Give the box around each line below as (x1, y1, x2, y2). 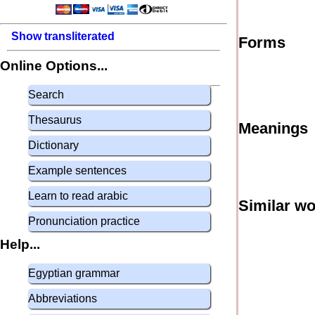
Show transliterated (11, 30, 115, 42)
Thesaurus (28, 114, 82, 126)
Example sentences (28, 165, 127, 176)
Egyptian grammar (28, 267, 120, 279)
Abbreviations (28, 292, 97, 304)
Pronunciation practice (28, 215, 140, 227)
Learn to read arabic (28, 190, 128, 202)
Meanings (238, 120, 308, 137)
